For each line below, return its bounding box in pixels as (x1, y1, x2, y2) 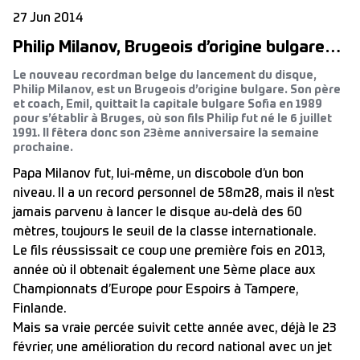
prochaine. (13, 142, 73, 153)
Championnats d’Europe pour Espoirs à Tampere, (13, 284, 298, 297)
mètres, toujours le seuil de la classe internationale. (13, 226, 316, 239)
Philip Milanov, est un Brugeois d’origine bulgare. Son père (13, 84, 341, 96)
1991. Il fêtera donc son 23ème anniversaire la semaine (13, 128, 319, 139)
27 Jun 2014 (13, 12, 83, 25)
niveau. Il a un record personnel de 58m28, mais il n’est (13, 187, 334, 200)
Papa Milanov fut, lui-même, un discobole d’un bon (13, 168, 304, 181)
